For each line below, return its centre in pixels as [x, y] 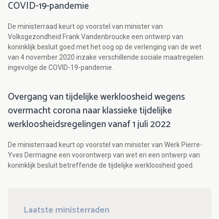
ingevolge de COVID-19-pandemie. [61, 68]
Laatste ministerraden [66, 210]
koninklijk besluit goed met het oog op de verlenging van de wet [105, 47]
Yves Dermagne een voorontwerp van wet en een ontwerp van [104, 155]
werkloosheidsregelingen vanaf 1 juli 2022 [89, 125]
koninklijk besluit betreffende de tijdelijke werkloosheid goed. [101, 165]
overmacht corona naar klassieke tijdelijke [90, 111]
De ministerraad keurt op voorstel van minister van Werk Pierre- [105, 145]
